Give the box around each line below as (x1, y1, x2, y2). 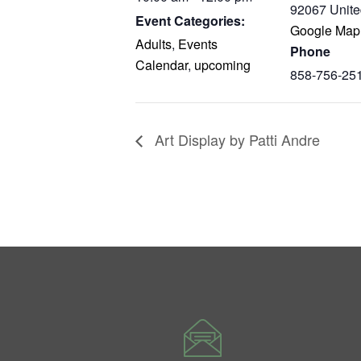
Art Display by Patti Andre (151, 128, 320, 150)
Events (178, 35, 218, 53)
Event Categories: (135, 11, 245, 30)
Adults (135, 35, 172, 53)
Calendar (135, 56, 188, 74)
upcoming (194, 56, 251, 74)
